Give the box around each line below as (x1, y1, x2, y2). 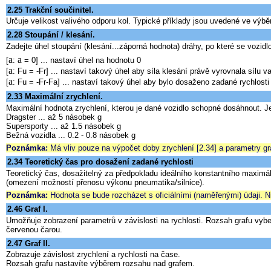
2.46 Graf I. (7, 204, 48, 214)
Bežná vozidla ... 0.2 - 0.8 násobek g (6, 130, 135, 140)
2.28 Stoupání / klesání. (7, 30, 95, 40)
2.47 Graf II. (7, 239, 50, 249)
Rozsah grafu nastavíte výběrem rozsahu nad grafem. (6, 259, 195, 269)
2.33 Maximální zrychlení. (7, 92, 103, 102)
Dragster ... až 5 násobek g (6, 112, 102, 122)
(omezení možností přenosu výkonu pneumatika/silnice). (6, 177, 204, 187)
